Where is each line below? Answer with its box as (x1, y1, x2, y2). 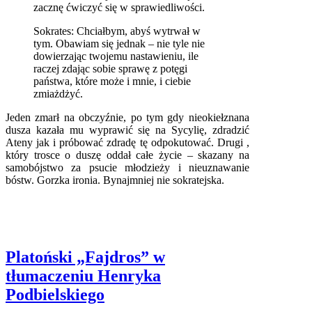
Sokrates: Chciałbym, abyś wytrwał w (33, 24, 201, 37)
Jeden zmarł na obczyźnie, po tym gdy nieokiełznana (6, 111, 249, 123)
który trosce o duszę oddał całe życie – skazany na (6, 148, 249, 161)
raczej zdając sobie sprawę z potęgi (33, 62, 187, 75)
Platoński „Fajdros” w (6, 247, 165, 266)
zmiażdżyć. (33, 87, 83, 100)
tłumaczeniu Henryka (6, 266, 161, 285)
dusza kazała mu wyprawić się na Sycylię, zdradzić (6, 123, 249, 136)
